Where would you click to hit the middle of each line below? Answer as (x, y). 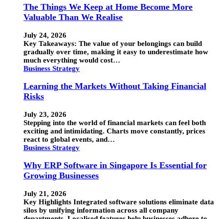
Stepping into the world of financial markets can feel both (115, 122)
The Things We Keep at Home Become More (108, 7)
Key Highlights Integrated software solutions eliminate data (119, 202)
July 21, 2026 (45, 193)
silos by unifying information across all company (101, 210)
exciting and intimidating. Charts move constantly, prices (114, 131)
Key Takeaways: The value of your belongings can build (113, 43)
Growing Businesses (61, 176)
